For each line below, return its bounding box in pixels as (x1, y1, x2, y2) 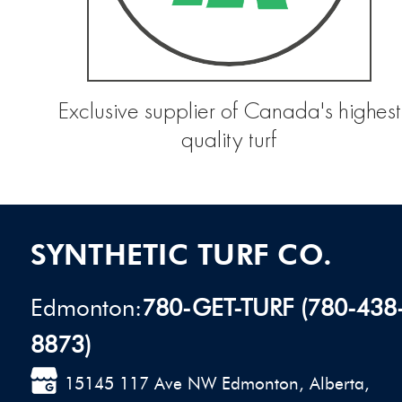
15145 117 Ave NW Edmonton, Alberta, (64, 373, 370, 395)
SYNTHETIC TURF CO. (30, 237, 333, 273)
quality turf (181, 127, 277, 153)
